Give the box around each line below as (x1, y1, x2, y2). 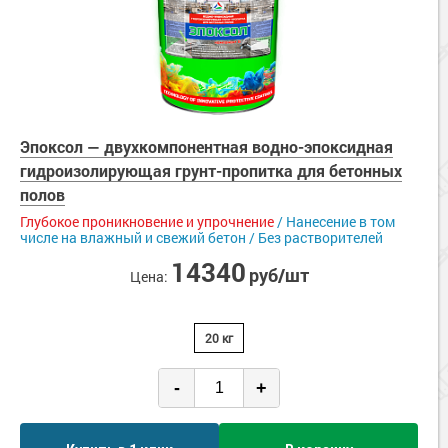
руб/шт (248, 263, 309, 287)
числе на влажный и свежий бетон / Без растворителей (20, 228, 383, 247)
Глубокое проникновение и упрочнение (20, 212, 274, 231)
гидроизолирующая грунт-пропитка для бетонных (20, 160, 402, 181)
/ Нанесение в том (274, 212, 395, 231)
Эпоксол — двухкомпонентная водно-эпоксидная (20, 136, 393, 157)
